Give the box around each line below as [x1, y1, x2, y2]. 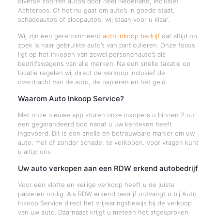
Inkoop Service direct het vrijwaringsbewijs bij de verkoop [17, 199, 192, 207]
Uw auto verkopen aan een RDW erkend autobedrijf [17, 164, 198, 173]
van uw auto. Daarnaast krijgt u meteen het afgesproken [17, 208, 188, 216]
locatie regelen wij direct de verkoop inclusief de [17, 69, 165, 77]
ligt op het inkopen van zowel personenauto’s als [17, 50, 166, 58]
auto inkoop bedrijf [102, 32, 160, 40]
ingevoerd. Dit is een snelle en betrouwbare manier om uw [17, 129, 195, 137]
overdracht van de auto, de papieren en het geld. [17, 78, 167, 86]
